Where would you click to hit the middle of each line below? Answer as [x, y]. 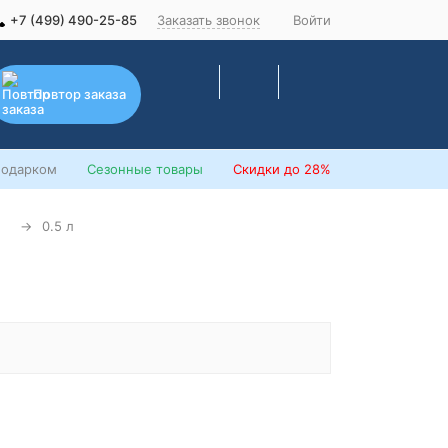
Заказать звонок [208, 19]
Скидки [256, 169]
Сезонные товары [145, 169]
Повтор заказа [79, 93]
